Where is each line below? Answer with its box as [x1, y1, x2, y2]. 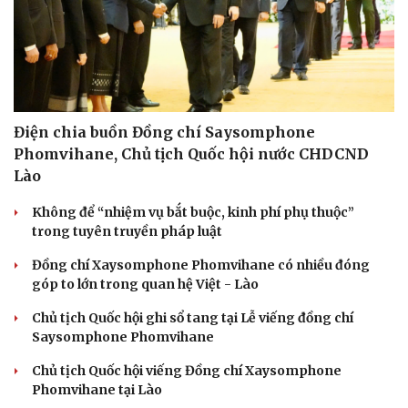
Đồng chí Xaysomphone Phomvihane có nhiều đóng [32, 256, 370, 273]
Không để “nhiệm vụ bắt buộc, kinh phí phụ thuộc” [32, 203, 354, 220]
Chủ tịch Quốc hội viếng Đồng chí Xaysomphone [32, 362, 342, 379]
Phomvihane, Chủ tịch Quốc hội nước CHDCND [14, 144, 369, 163]
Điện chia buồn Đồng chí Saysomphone [14, 122, 315, 141]
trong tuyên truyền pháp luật [32, 222, 222, 240]
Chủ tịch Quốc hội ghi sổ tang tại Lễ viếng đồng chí [32, 309, 353, 326]
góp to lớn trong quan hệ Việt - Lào [32, 275, 259, 292]
